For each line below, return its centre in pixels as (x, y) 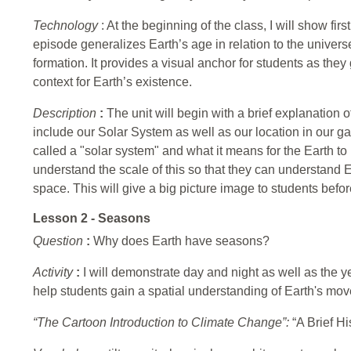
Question (60, 241)
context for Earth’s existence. (112, 82)
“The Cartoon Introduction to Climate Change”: (163, 323)
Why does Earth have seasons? (181, 241)
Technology (67, 26)
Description (66, 114)
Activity (54, 273)
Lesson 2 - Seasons (92, 219)
